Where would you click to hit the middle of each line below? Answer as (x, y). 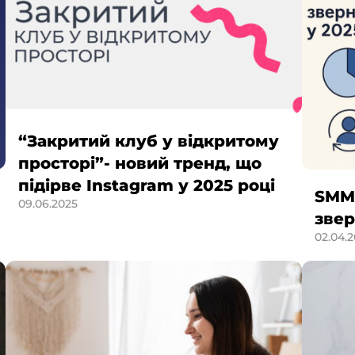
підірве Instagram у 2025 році (147, 186)
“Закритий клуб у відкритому (149, 141)
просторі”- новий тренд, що (140, 164)
